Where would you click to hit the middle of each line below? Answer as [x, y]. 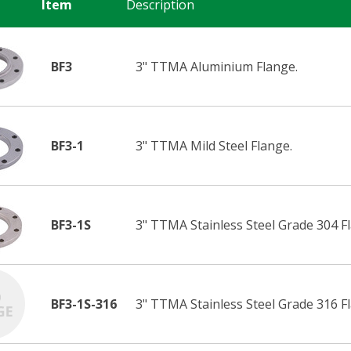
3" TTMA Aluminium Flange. [217, 66]
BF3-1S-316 [84, 304]
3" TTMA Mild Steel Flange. [214, 145]
